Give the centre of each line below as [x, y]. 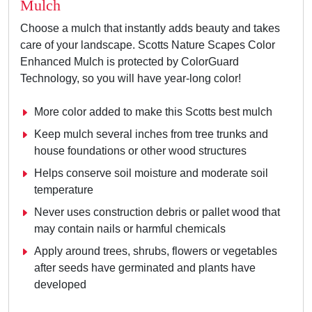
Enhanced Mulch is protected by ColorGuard [130, 62]
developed [60, 285]
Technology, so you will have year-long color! [132, 79]
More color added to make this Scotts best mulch [153, 112]
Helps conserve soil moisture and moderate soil [151, 173]
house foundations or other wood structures [140, 151]
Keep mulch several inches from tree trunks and [151, 134]
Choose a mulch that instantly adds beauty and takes [150, 29]
